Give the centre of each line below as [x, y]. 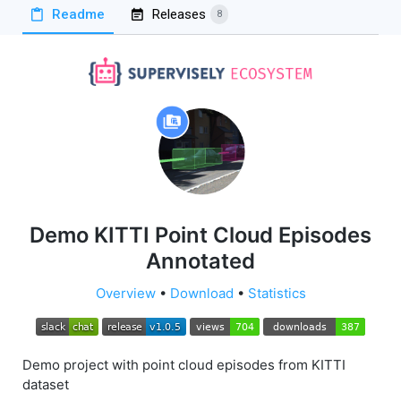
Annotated [200, 260]
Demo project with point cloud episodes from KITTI [184, 364]
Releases [179, 15]
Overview [125, 293]
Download [201, 293]
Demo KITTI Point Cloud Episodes [200, 235]
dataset [46, 384]
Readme [78, 15]
